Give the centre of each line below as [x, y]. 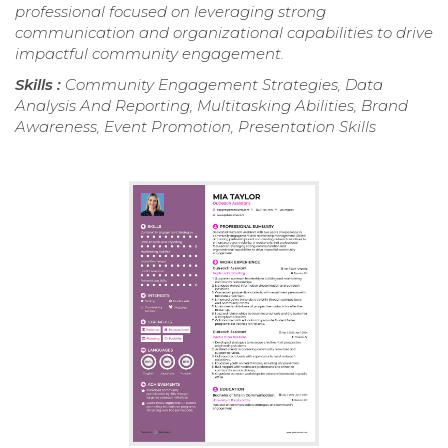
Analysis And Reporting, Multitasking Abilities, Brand [211, 105]
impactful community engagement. [149, 53]
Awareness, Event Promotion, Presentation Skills [195, 126]
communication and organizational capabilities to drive [224, 32]
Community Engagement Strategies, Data [224, 84]
